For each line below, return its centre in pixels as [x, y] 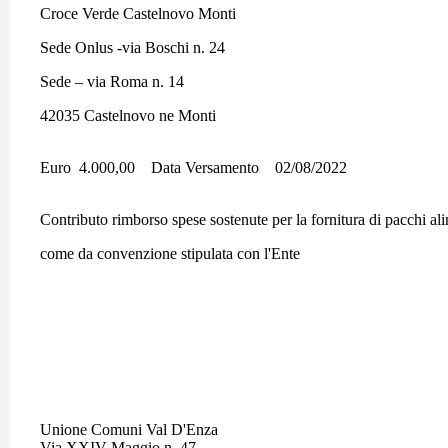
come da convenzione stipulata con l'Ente [172, 253]
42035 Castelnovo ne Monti [128, 115]
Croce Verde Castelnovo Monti [138, 13]
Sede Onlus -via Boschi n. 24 [132, 47]
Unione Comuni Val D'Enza [129, 429]
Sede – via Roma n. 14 [112, 81]
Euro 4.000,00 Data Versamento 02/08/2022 [193, 167]
